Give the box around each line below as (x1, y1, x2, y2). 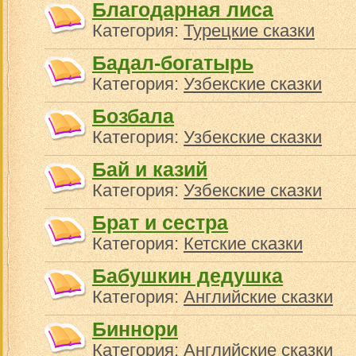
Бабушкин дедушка (92, 265, 283, 287)
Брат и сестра (92, 211, 228, 234)
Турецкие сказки (184, 21, 315, 41)
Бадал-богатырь (92, 52, 253, 74)
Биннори (92, 318, 178, 340)
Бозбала (92, 105, 174, 127)
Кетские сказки (184, 234, 303, 253)
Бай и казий (92, 158, 207, 180)
